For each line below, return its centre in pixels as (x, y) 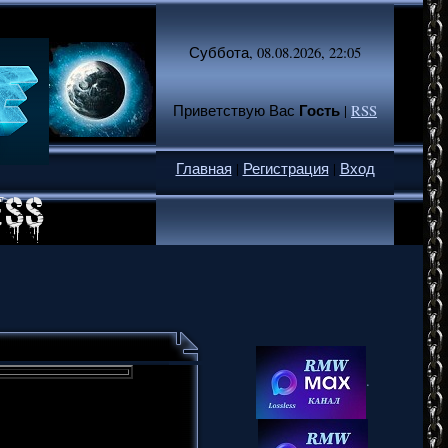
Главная (203, 168)
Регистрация (285, 168)
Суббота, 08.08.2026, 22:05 (275, 52)
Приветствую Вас (234, 110)
